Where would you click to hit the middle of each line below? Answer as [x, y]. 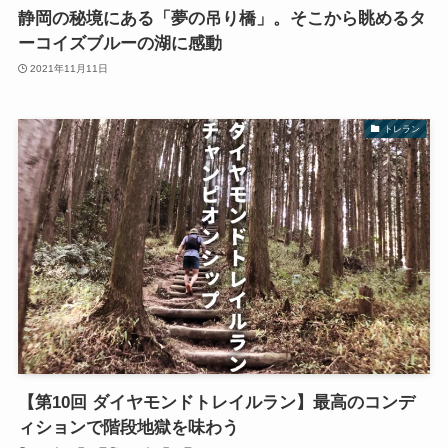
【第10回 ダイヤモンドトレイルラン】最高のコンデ [216, 402]
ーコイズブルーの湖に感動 [119, 44]
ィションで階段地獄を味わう [128, 427]
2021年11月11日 [69, 68]
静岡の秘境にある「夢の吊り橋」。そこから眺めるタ [221, 19]
